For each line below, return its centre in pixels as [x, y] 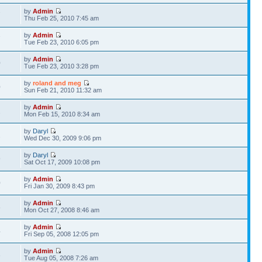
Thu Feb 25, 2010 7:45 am [62, 18]
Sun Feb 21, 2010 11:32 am [63, 90]
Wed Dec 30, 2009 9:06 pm [63, 138]
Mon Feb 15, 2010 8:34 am [62, 114]
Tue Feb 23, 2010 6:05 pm [62, 42]
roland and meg [57, 83]
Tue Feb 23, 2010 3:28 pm [62, 66]
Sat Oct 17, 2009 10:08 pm [62, 162]
